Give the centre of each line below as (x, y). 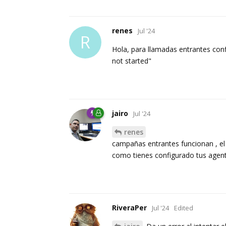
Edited (184, 208)
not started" (132, 61)
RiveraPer (129, 208)
